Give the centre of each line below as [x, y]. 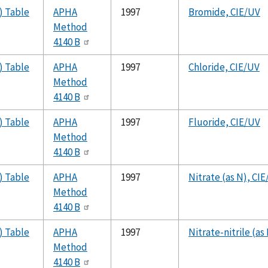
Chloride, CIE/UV [224, 67]
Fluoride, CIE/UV [224, 122]
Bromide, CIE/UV [224, 12]
